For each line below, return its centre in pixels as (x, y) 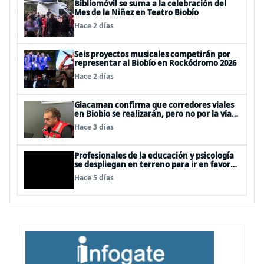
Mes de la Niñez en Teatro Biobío (136, 13)
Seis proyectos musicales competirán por (152, 55)
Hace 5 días (94, 178)
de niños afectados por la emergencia (146, 174)
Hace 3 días (94, 127)
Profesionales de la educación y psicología (154, 156)
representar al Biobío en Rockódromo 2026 (155, 63)
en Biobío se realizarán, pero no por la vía (153, 114)
